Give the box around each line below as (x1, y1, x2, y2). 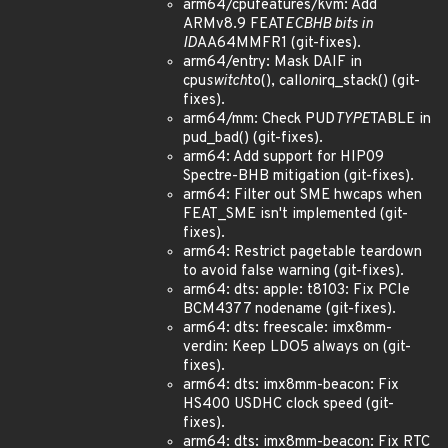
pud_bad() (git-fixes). (183, 129, 323, 148)
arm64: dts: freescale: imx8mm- (183, 319, 392, 338)
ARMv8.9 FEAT (183, 15, 285, 34)
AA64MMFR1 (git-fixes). (197, 34, 361, 53)
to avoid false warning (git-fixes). (183, 262, 404, 281)
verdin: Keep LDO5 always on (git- (183, 338, 411, 357)
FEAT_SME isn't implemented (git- (183, 205, 408, 224)
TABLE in (370, 110, 431, 129)
